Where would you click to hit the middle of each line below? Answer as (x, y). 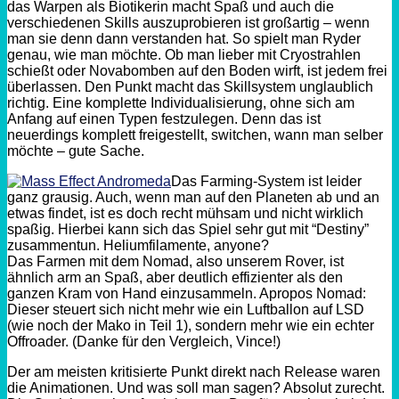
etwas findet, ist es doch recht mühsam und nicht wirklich (185, 213)
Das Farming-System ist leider (266, 181)
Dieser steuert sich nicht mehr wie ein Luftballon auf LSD (186, 309)
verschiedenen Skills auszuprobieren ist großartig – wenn (188, 22)
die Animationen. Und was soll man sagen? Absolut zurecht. (196, 387)
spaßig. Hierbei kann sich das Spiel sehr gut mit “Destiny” (188, 229)
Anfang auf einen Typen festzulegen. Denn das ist (164, 118)
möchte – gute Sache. (76, 151)
